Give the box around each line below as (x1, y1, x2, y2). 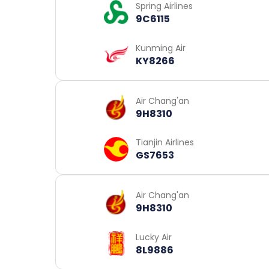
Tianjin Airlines (136, 136, 194, 149)
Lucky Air (136, 231, 172, 243)
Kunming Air (136, 41, 186, 54)
